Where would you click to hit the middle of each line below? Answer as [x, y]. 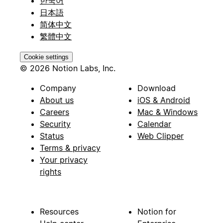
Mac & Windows [167, 112]
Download [157, 88]
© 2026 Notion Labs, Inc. [68, 68]
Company [58, 88]
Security [55, 124]
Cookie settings [46, 57]
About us [57, 100]
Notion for [157, 211]
